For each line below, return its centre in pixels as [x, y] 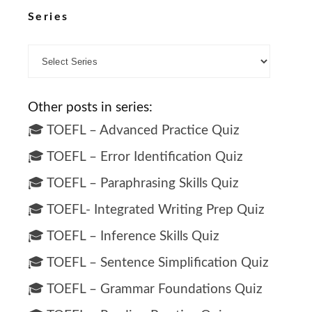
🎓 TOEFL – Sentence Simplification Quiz [148, 263]
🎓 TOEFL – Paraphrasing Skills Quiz [133, 184]
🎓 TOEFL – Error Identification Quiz [135, 157]
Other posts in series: [90, 108]
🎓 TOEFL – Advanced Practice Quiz [134, 131]
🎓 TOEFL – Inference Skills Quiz [124, 237]
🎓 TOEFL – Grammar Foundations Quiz [145, 290]
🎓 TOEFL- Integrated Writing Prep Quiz [146, 210]
